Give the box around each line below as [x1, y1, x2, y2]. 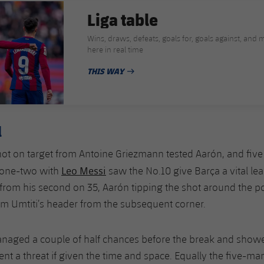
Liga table [87, 8, 158, 31]
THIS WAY [87, 65, 124, 77]
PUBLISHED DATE [87, 71, 150, 83]
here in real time [87, 45, 143, 55]
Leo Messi [61, 163, 106, 177]
